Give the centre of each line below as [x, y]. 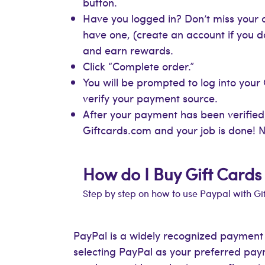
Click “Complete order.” [139, 66]
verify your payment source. [151, 98]
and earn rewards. [128, 50]
